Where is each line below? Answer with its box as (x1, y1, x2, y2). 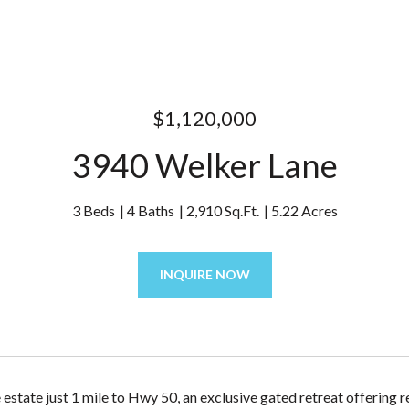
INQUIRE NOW (159, 267, 250, 282)
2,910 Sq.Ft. (185, 202, 259, 219)
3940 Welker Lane (71, 145, 338, 185)
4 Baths (126, 202, 174, 219)
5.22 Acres (270, 202, 338, 219)
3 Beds (71, 202, 115, 219)
